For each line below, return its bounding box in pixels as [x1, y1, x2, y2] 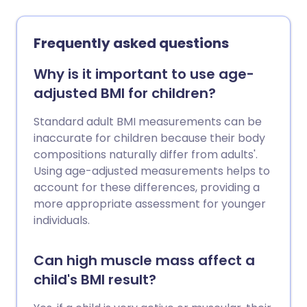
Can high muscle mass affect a [34, 251, 255, 271]
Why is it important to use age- [34, 64, 254, 84]
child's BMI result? [34, 270, 156, 290]
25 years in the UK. [34, 12, 132, 28]
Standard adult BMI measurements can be [34, 114, 262, 130]
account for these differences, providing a [34, 180, 260, 196]
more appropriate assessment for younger [34, 196, 266, 212]
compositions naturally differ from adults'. [34, 147, 258, 163]
